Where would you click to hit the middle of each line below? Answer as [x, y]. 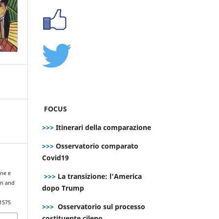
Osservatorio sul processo [101, 206]
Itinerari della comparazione [102, 127]
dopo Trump [63, 188]
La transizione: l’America [99, 176]
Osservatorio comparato [97, 146]
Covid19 [56, 157]
